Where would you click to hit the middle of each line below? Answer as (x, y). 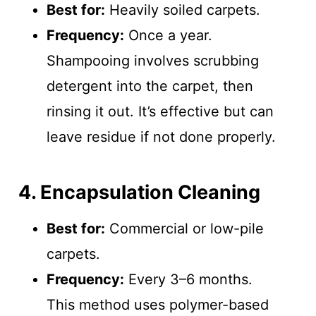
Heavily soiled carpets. (182, 10)
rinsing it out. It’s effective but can (160, 112)
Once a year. (168, 36)
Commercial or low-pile (184, 229)
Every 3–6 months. (188, 280)
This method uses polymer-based (157, 305)
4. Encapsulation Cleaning (139, 192)
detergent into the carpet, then (150, 86)
